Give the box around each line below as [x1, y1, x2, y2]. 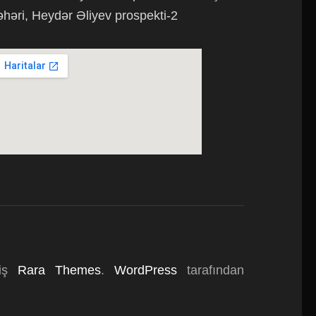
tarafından [177, 263, 245, 277]
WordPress [114, 263, 178, 277]
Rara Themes [18, 263, 102, 277]
